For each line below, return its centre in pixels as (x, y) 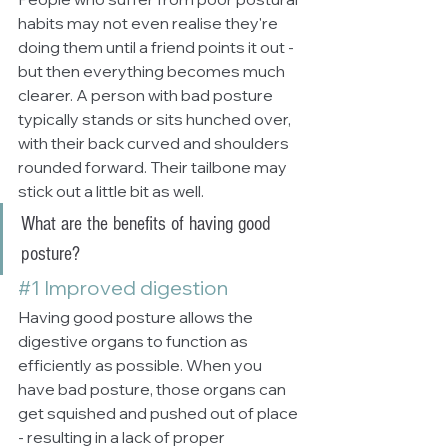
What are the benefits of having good (148, 224)
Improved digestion (134, 287)
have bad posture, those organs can (153, 389)
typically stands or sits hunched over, (156, 119)
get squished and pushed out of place (159, 413)
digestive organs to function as (134, 341)
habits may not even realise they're (149, 23)
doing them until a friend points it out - (157, 47)
